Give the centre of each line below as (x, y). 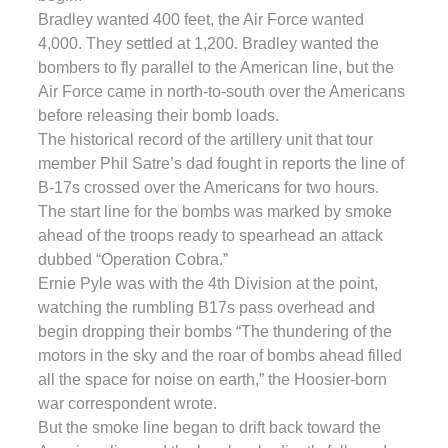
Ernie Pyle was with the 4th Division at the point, (208, 283)
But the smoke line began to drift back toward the (209, 427)
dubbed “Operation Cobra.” (133, 259)
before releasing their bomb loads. (158, 115)
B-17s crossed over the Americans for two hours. (208, 187)
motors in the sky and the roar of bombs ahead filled (220, 355)
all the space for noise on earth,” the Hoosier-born (212, 379)
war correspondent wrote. (127, 403)
